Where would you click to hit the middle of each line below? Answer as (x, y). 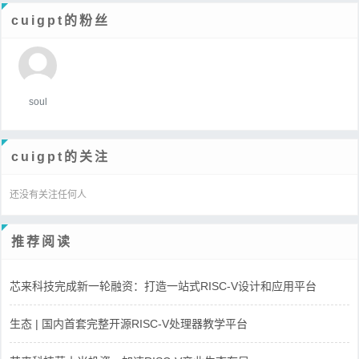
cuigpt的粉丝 (61, 20)
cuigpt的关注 (61, 156)
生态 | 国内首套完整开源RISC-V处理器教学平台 (129, 323)
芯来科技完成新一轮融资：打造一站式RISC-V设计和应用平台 (163, 286)
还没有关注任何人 (48, 194)
